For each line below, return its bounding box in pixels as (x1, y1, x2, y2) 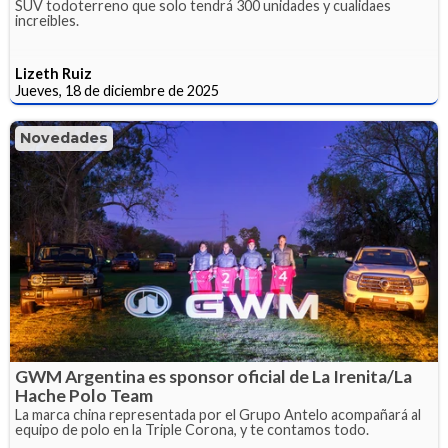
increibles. (15, 12, 79, 30)
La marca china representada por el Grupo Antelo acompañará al (15, 405, 421, 423)
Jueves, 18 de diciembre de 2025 (15, 82, 219, 100)
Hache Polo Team (15, 384, 153, 406)
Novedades (20, 129, 108, 148)
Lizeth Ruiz (15, 65, 92, 83)
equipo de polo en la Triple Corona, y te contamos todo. (15, 420, 369, 438)
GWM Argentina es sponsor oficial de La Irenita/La (15, 365, 412, 387)
